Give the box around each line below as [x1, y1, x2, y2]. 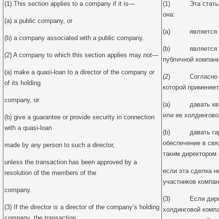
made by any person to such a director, [4, 141, 115, 149]
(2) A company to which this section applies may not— [4, 51, 158, 59]
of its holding [4, 79, 41, 87]
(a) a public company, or [4, 17, 72, 24]
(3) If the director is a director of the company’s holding [4, 203, 159, 211]
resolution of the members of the [4, 169, 96, 176]
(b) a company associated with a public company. [4, 34, 144, 42]
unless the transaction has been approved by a [4, 158, 137, 166]
